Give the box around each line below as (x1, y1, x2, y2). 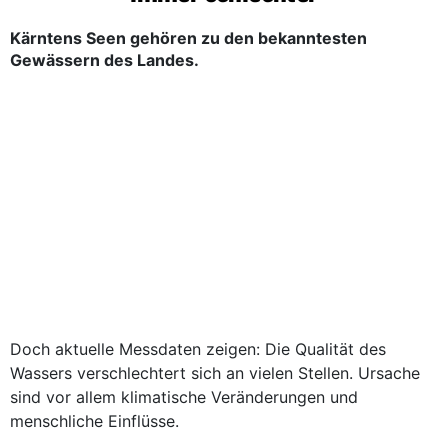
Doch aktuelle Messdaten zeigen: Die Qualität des (10, 339, 386, 359)
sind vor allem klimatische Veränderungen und (10, 387, 358, 407)
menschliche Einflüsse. (10, 411, 179, 431)
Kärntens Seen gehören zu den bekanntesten (10, 28, 367, 48)
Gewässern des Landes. (10, 50, 203, 70)
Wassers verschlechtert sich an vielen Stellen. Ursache (10, 363, 420, 383)
